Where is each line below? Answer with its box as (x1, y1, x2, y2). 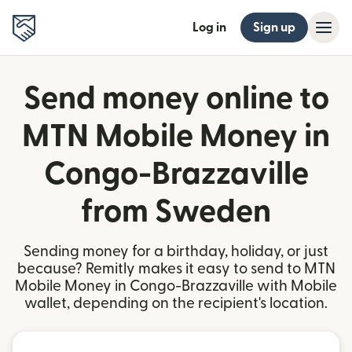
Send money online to (23, 83, 329, 115)
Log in (192, 21, 226, 34)
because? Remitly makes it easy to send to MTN (16, 262, 335, 277)
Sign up (253, 21, 295, 34)
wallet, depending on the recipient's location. (24, 296, 328, 311)
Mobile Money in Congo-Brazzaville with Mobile (15, 279, 337, 294)
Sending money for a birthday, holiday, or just (24, 244, 328, 259)
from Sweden (81, 196, 271, 228)
